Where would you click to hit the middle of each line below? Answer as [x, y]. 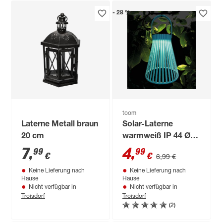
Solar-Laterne [148, 125]
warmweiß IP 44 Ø [157, 137]
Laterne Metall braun [60, 125]
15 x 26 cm [143, 149]
